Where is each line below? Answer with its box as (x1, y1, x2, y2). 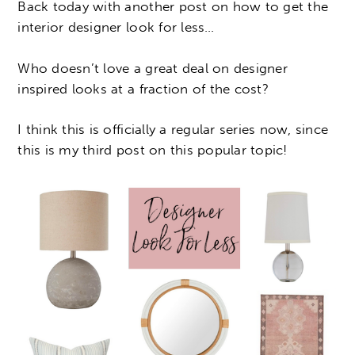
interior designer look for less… (17, 19, 215, 36)
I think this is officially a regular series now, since (17, 121, 329, 138)
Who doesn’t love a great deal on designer (17, 59, 288, 76)
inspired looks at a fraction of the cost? (17, 80, 269, 97)
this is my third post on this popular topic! (17, 142, 288, 158)
